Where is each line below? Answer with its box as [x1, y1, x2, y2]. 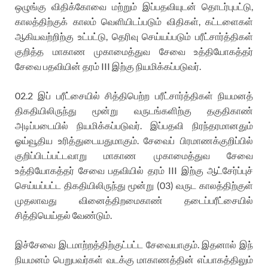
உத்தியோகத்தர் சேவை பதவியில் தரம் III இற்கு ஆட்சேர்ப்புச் [15, 164, 253, 176]
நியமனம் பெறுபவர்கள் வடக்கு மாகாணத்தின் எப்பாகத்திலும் [15, 253, 253, 265]
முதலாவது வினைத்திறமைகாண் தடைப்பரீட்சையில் [15, 194, 253, 206]
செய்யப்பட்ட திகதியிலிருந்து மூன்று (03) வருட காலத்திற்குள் [15, 179, 253, 191]
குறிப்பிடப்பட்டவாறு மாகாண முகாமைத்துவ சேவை [15, 149, 253, 161]
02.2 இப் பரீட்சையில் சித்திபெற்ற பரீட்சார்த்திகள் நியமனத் [15, 89, 253, 101]
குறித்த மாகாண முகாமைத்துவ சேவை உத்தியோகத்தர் [15, 45, 253, 57]
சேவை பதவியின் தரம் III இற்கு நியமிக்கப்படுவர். [15, 60, 201, 72]
